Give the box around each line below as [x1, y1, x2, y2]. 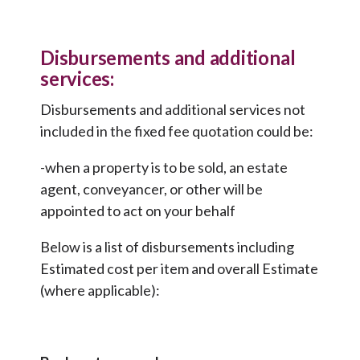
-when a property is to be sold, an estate [40, 158, 288, 177]
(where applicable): [40, 281, 160, 300]
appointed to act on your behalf [40, 202, 235, 220]
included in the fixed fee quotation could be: [40, 122, 313, 141]
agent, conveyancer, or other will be [40, 180, 263, 198]
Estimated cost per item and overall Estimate [40, 260, 318, 278]
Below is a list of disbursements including [40, 238, 294, 256]
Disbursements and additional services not [40, 100, 305, 119]
